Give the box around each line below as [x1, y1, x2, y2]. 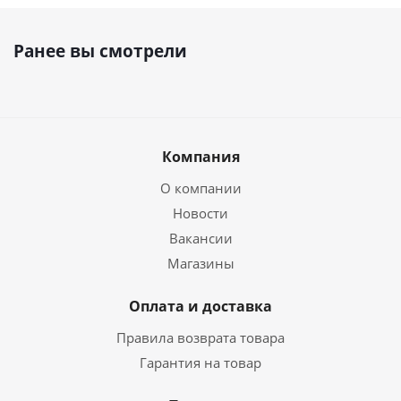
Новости [173, 204, 228, 222]
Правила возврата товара [116, 328, 285, 346]
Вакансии [168, 229, 233, 247]
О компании [159, 179, 242, 197]
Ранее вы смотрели [13, 39, 187, 63]
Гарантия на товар [140, 354, 261, 371]
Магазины [166, 254, 235, 272]
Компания [161, 147, 240, 166]
